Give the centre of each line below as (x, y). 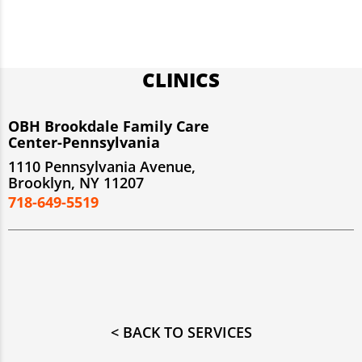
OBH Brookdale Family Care (109, 126)
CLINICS (181, 79)
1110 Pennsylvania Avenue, (102, 166)
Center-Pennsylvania (84, 142)
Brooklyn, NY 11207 (76, 182)
